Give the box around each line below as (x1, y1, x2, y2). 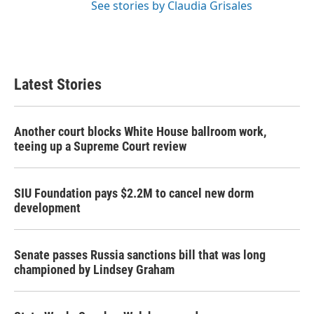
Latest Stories (14, 76, 102, 93)
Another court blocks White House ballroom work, (14, 124, 266, 139)
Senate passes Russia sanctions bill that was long (14, 247, 266, 262)
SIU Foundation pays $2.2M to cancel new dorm (14, 186, 254, 200)
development (14, 200, 81, 215)
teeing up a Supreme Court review (14, 139, 186, 153)
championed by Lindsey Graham (14, 262, 175, 277)
